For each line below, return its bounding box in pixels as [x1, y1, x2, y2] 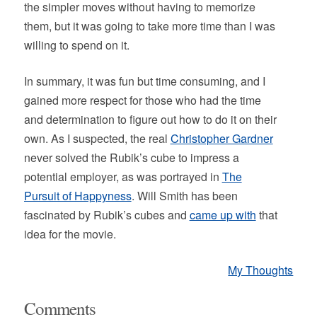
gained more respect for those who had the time [23, 92, 261, 108]
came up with [189, 207, 256, 223]
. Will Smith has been [131, 188, 238, 204]
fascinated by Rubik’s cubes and [23, 207, 190, 223]
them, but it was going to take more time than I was [23, 18, 275, 34]
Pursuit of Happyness [23, 188, 132, 204]
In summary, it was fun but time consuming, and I [23, 73, 265, 89]
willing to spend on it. [23, 37, 129, 53]
